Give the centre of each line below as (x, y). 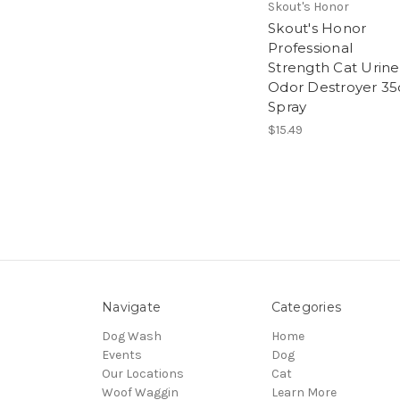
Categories (306, 307)
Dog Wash (132, 336)
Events (122, 354)
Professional (310, 47)
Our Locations (143, 373)
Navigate (131, 307)
